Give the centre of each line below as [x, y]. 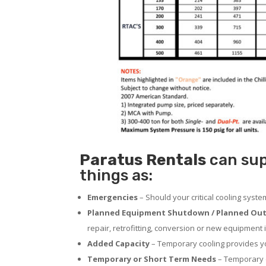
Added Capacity [119, 243]
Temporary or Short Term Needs [152, 259]
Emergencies [113, 197]
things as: [116, 175]
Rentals [176, 160]
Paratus [111, 160]
